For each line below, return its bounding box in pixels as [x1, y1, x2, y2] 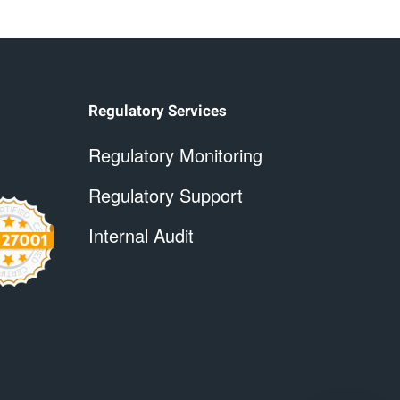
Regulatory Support [87, 182, 243, 208]
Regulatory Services [87, 100, 227, 122]
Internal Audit [87, 222, 194, 248]
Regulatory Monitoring [87, 142, 262, 168]
